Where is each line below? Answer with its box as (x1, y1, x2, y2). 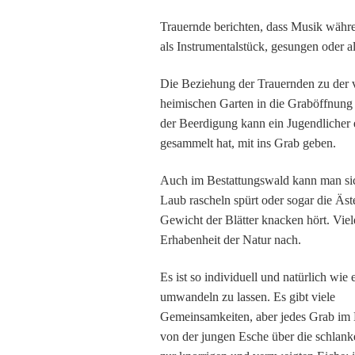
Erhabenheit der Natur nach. (160, 233, 301, 246)
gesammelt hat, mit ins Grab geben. (160, 136, 336, 150)
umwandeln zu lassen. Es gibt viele (160, 290, 335, 303)
